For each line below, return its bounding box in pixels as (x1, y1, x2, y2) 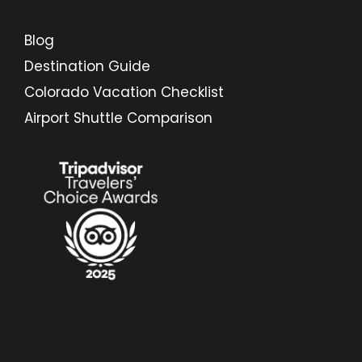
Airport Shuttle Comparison (24, 108, 213, 128)
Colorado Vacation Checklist (24, 82, 224, 102)
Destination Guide (24, 57, 150, 76)
